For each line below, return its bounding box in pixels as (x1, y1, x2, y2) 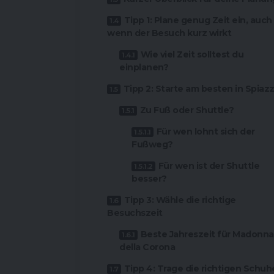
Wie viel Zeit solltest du (140, 49, 243, 61)
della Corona (119, 242, 175, 253)
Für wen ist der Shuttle (158, 160, 259, 172)
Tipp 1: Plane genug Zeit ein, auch (124, 15, 272, 26)
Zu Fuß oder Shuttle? (139, 105, 234, 116)
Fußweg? (131, 139, 173, 150)
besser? (131, 173, 167, 185)
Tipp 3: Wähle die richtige (124, 194, 236, 206)
